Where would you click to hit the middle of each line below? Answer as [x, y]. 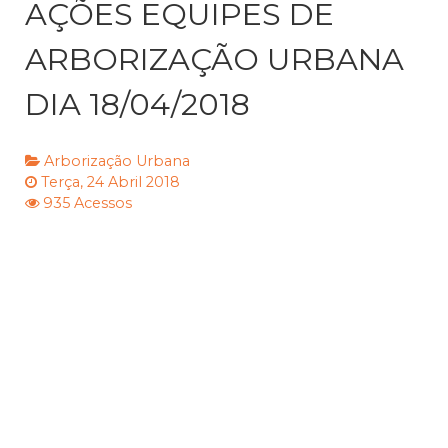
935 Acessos [87, 203]
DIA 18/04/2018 [137, 105]
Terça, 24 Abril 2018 [110, 182]
